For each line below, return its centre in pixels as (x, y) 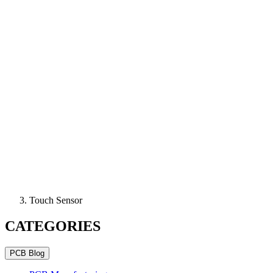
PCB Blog (27, 253)
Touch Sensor (56, 200)
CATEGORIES (53, 226)
